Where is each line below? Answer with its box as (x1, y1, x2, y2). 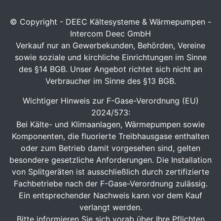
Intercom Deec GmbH (70, 29, 151, 38)
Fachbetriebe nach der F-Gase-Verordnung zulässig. (13, 179, 208, 188)
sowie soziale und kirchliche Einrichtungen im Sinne (14, 52, 207, 62)
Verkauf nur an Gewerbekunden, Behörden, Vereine (16, 40, 205, 50)
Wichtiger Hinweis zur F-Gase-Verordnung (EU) (22, 96, 199, 106)
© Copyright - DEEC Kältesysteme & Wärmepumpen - (10, 17, 211, 27)
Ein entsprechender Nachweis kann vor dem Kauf (19, 190, 202, 200)
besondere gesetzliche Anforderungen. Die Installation (9, 155, 212, 165)
